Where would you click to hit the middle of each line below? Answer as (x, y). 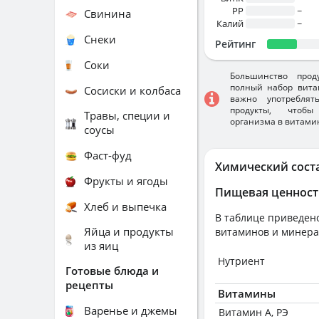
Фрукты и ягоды (126, 181)
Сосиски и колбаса (132, 90)
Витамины (247, 293)
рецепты (89, 285)
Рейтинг (235, 44)
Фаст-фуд (108, 155)
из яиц (101, 246)
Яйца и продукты (129, 231)
